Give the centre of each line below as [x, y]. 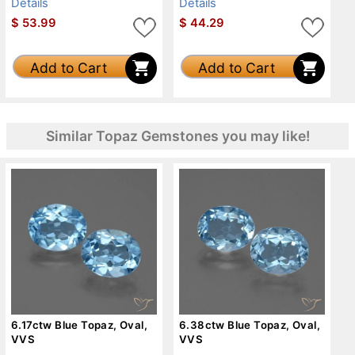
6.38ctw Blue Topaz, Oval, [250, 324]
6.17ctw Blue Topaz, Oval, [79, 324]
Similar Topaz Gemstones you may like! [177, 136]
